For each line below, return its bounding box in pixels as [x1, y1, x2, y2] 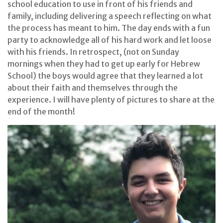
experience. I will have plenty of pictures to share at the [7, 95, 215, 105]
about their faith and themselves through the [7, 83, 178, 93]
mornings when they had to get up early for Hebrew [7, 59, 200, 69]
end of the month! [7, 107, 75, 117]
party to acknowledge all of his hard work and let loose [7, 35, 212, 45]
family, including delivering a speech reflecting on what [7, 11, 212, 21]
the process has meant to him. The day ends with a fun [7, 23, 210, 33]
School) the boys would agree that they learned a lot [7, 71, 203, 81]
